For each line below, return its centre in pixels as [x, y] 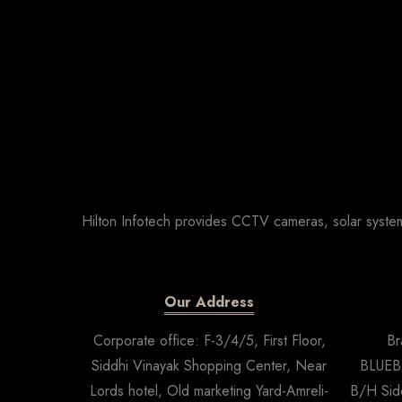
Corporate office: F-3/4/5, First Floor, [209, 340]
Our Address [210, 301]
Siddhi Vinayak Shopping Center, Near [210, 365]
